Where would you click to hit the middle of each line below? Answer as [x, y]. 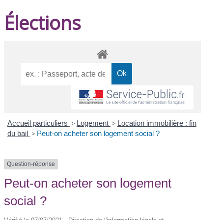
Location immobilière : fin [157, 123]
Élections [43, 22]
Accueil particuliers [38, 123]
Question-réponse [31, 164]
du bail [18, 134]
